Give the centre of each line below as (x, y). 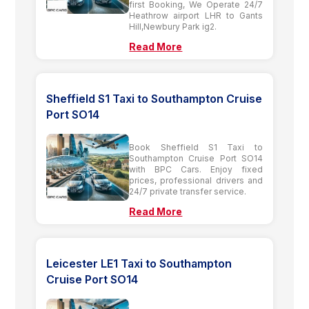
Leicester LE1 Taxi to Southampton (139, 263)
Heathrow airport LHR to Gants (196, 15)
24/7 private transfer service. (188, 191)
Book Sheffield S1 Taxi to (196, 147)
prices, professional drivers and (196, 180)
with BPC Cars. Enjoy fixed (196, 169)
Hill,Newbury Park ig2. (173, 26)
